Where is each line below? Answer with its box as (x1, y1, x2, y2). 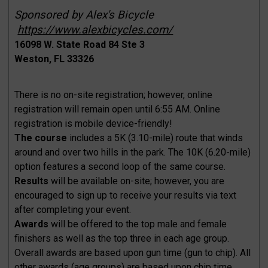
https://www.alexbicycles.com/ (17, 23, 173, 36)
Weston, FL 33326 (14, 53, 95, 65)
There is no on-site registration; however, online (14, 89, 213, 100)
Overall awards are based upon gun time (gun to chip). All (14, 246, 251, 258)
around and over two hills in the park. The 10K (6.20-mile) (14, 146, 251, 158)
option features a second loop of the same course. (14, 160, 226, 172)
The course (14, 132, 68, 144)
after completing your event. (14, 203, 132, 215)
